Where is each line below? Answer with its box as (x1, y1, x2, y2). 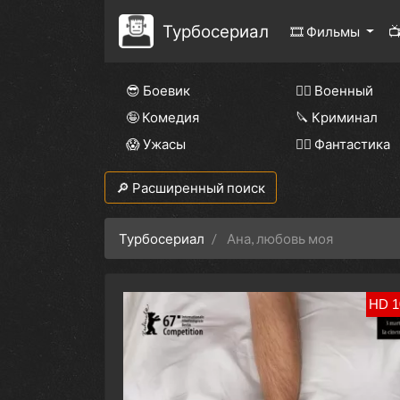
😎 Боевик (126, 82, 190, 99)
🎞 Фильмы (289, 23, 362, 40)
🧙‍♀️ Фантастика (296, 136, 390, 153)
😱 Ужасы (126, 136, 186, 153)
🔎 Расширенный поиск (116, 179, 265, 196)
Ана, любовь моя (227, 230, 333, 247)
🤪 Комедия (126, 109, 199, 126)
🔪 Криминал (296, 109, 378, 126)
